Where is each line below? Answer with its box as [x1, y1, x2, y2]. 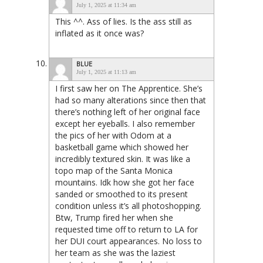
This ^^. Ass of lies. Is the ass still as [55, 15, 192, 27]
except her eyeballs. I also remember [55, 117, 195, 129]
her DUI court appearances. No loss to [55, 235, 202, 247]
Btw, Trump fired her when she [55, 211, 173, 223]
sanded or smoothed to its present [55, 188, 188, 200]
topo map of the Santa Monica [55, 164, 173, 176]
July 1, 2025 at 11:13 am [76, 68, 136, 75]
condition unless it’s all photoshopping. [55, 200, 201, 211]
